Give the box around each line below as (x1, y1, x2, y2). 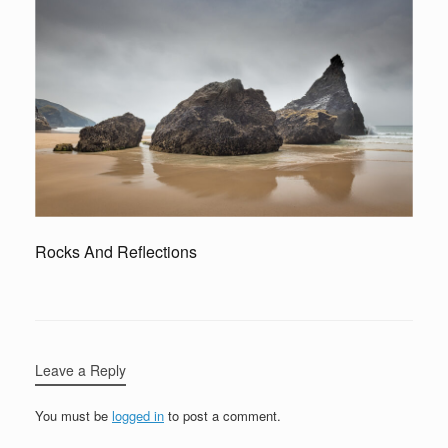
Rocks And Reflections (35, 239, 197, 263)
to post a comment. (164, 405, 281, 425)
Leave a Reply (35, 359, 126, 380)
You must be (35, 405, 112, 425)
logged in (112, 405, 164, 425)
